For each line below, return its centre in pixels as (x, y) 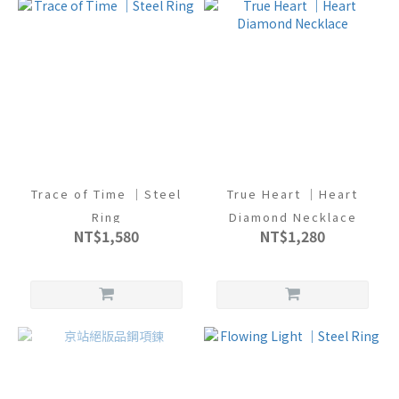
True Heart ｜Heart (293, 194)
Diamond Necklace (293, 217)
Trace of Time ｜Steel (106, 194)
